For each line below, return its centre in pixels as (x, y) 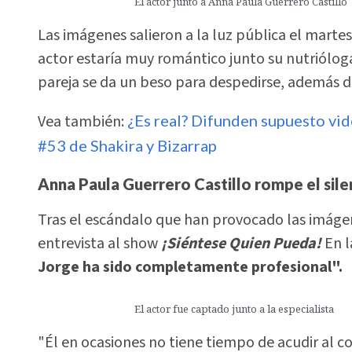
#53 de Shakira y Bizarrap (127, 146)
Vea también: (82, 122)
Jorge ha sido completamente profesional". (190, 268)
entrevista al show (99, 244)
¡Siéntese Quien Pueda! (241, 244)
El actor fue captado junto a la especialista (235, 308)
